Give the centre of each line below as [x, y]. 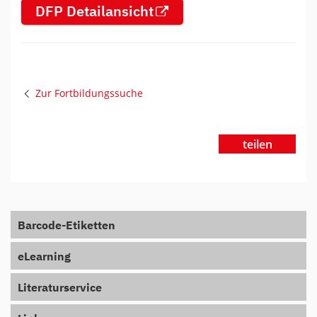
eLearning [44, 257]
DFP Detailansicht [94, 12]
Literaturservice [60, 288]
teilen [257, 144]
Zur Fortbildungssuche [89, 93]
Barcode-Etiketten [67, 226]
